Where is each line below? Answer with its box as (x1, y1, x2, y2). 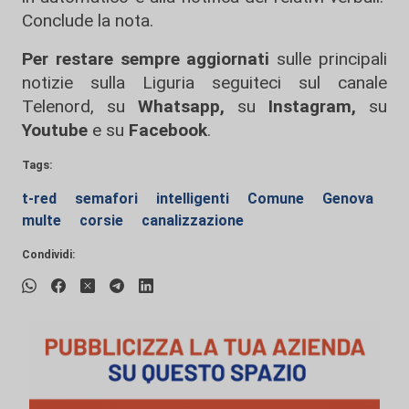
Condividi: (22, 247, 76, 262)
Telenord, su (22, 96, 125, 118)
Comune (247, 190, 308, 208)
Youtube (22, 120, 88, 142)
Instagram (256, 96, 351, 118)
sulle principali (269, 48, 388, 70)
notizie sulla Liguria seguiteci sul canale (22, 72, 387, 94)
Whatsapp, (138, 96, 225, 118)
